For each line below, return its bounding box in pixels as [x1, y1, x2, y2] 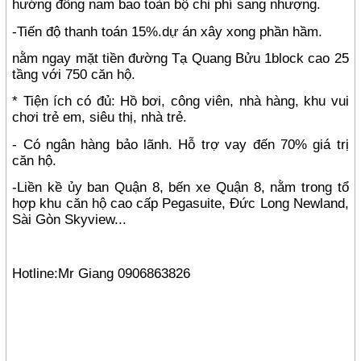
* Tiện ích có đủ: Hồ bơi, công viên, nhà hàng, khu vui [12, 93, 349, 110]
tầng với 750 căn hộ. [12, 65, 136, 82]
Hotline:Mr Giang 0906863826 [12, 264, 191, 281]
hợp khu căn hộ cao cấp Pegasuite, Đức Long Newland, [12, 194, 349, 211]
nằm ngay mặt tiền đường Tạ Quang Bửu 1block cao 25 [12, 49, 349, 66]
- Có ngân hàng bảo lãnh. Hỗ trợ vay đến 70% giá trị [12, 135, 349, 152]
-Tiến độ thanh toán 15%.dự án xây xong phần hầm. [12, 23, 323, 39]
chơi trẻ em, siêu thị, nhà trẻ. [12, 109, 188, 126]
